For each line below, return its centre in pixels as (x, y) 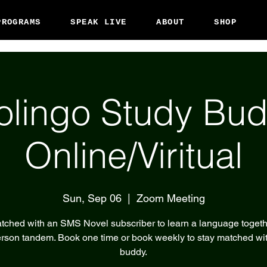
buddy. (133, 252)
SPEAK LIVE (99, 22)
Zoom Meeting (170, 198)
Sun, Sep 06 (92, 198)
